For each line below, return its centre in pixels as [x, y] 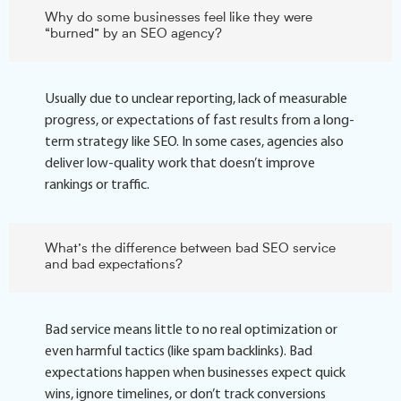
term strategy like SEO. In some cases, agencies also [194, 142]
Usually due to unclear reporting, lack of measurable [196, 99]
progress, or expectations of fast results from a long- [200, 120]
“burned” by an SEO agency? [133, 34]
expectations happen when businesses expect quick [195, 373]
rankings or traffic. [97, 185]
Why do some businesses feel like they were [179, 18]
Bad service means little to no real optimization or [191, 330]
